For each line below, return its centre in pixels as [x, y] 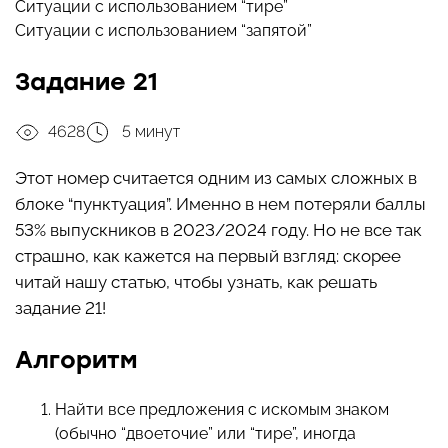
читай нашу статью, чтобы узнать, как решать [196, 282]
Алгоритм [76, 360]
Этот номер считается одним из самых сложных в [216, 178]
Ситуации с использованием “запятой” [163, 30]
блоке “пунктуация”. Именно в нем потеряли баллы [220, 204]
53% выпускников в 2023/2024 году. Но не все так [218, 230]
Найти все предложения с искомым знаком [222, 410]
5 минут [149, 131]
